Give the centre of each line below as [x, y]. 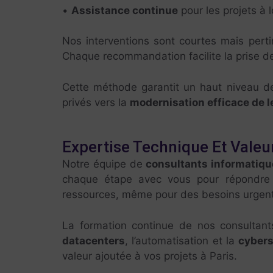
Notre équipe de [104, 164]
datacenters [94, 240]
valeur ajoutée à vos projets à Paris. [150, 256]
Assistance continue [125, 10]
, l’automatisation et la [182, 240]
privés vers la [96, 102]
